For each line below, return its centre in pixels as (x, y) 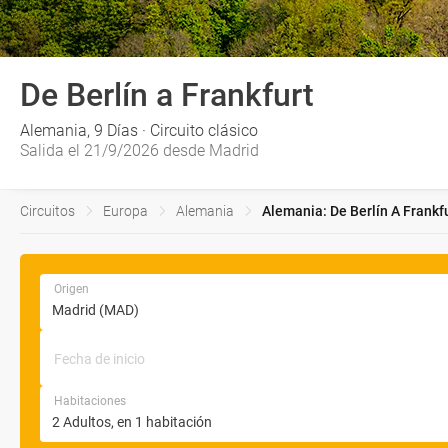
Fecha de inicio (99, 359)
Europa (125, 211)
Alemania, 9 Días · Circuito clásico (139, 130)
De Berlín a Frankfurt (167, 95)
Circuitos (47, 211)
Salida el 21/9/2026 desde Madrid (139, 150)
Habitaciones (90, 401)
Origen (71, 289)
